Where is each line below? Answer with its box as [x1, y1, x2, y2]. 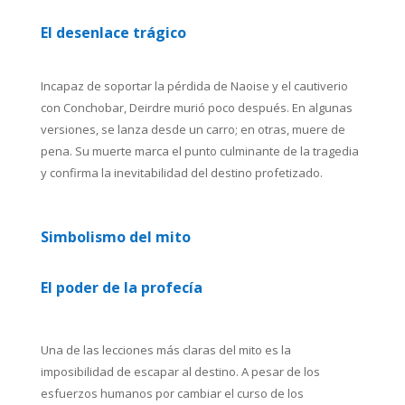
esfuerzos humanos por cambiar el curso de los [40, 385, 304, 401]
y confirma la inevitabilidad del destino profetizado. [40, 165, 323, 181]
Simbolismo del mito [40, 227, 191, 247]
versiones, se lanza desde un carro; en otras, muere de [40, 121, 345, 137]
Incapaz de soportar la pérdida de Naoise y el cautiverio [40, 78, 348, 94]
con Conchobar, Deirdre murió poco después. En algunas [40, 99, 353, 116]
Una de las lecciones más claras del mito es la [40, 342, 291, 358]
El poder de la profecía [40, 278, 202, 297]
